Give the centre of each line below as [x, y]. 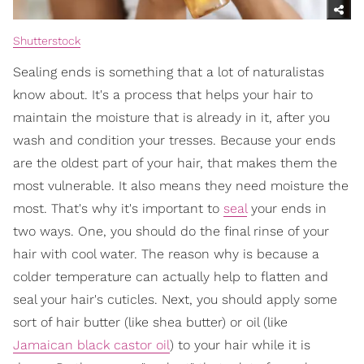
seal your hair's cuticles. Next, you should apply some [175, 300]
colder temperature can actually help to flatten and [171, 277]
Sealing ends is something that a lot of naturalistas [169, 72]
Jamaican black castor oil [91, 345]
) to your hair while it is [240, 345]
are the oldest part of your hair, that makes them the [175, 163]
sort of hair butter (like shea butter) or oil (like [150, 323]
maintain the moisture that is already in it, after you [171, 118]
